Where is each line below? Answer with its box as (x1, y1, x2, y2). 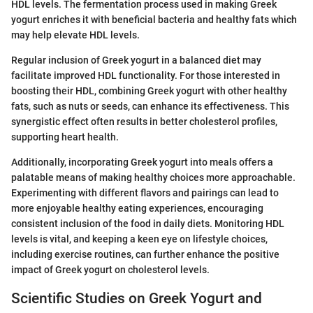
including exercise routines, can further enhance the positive (11, 249, 279, 261)
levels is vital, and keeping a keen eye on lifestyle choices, (11, 233, 268, 245)
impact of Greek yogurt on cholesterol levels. (11, 264, 210, 276)
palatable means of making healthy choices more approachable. (11, 172, 296, 184)
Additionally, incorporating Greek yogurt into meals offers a (11, 156, 273, 168)
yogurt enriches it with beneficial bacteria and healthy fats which (11, 14, 297, 26)
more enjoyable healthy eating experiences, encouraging (11, 203, 263, 214)
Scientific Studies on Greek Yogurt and (11, 290, 262, 307)
